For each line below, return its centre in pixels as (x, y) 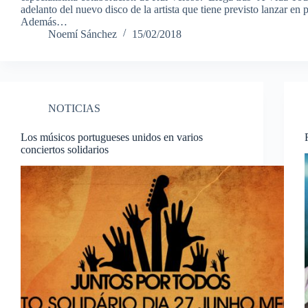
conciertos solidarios (65, 149)
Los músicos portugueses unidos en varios (112, 137)
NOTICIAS (74, 108)
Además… (44, 21)
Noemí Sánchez (82, 34)
